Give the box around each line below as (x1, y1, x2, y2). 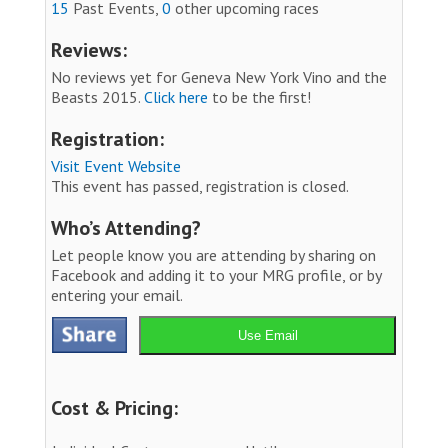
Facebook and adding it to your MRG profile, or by (51, 264, 381, 285)
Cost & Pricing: (51, 394, 178, 421)
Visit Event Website (51, 155, 181, 176)
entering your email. (51, 284, 183, 305)
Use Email (237, 327, 298, 343)
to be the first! (208, 86, 311, 107)
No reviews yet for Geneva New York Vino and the (51, 66, 387, 87)
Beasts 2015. (51, 86, 144, 107)
